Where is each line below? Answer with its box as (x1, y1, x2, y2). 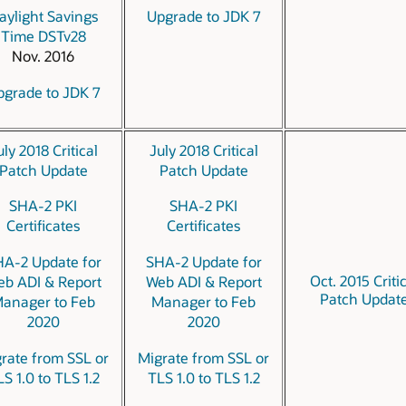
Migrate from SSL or (138, 347, 269, 367)
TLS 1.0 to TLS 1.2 (147, 367, 260, 387)
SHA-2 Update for (145, 252, 262, 272)
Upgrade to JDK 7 (146, 6, 261, 26)
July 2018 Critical (149, 140, 258, 159)
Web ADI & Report (145, 272, 262, 292)
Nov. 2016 (12, 45, 74, 65)
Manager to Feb (151, 292, 256, 312)
